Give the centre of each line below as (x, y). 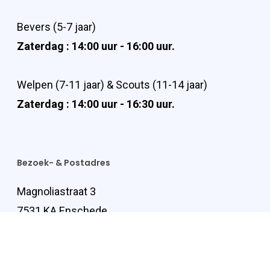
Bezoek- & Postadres (64, 163)
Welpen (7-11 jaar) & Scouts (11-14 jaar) (112, 85)
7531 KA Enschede (62, 211)
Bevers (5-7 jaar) (56, 27)
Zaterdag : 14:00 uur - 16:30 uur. (96, 104)
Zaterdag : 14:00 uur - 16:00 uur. (96, 46)
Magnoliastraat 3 (56, 191)
